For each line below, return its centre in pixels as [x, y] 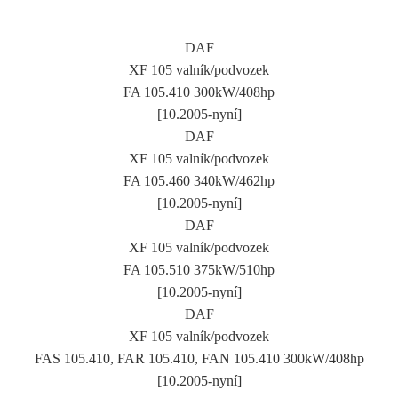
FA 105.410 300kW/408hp [199, 92]
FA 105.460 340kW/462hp [199, 180]
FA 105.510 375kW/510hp [199, 269]
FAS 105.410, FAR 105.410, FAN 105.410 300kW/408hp [199, 358]
